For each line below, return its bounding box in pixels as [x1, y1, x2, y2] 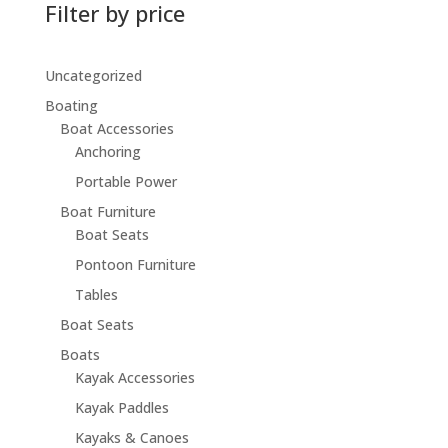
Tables [74, 285, 118, 305]
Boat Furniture [59, 202, 156, 222]
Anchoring [74, 142, 141, 162]
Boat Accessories [59, 119, 174, 139]
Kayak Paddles [74, 398, 169, 418]
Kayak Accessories [74, 368, 195, 388]
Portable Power [74, 172, 177, 192]
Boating [44, 96, 98, 116]
